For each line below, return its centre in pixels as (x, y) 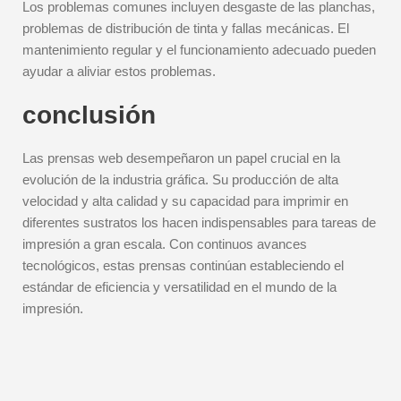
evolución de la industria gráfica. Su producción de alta (180, 179)
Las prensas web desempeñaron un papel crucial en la (181, 158)
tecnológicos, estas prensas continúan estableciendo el (183, 265)
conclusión (89, 115)
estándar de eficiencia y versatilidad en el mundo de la (179, 287)
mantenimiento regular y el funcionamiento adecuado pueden (199, 50)
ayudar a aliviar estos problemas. (119, 71)
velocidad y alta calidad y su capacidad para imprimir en (185, 201)
